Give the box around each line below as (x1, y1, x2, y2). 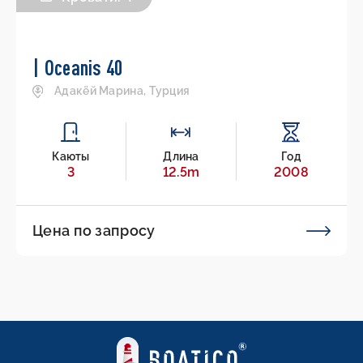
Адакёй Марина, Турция (54, 84, 190, 98)
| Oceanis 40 (32, 55, 123, 80)
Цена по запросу (32, 222, 156, 240)
